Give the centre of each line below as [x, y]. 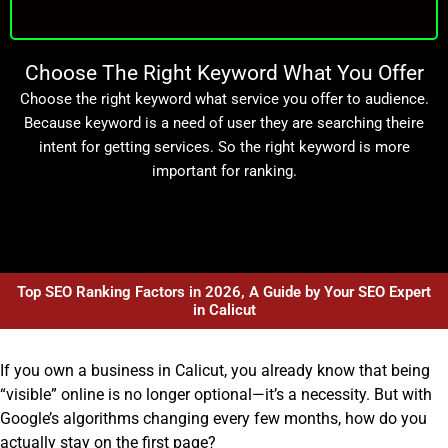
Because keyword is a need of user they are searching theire [224, 122]
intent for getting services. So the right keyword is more [224, 146]
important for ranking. [224, 170]
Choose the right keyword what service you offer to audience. [224, 98]
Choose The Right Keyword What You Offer [224, 72]
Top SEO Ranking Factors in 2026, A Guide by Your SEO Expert [224, 291]
